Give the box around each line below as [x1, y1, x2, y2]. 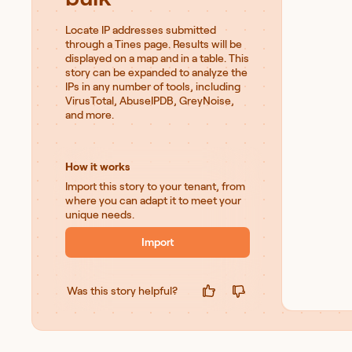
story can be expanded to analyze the [65, 66, 247, 79]
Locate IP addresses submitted [65, 24, 216, 36]
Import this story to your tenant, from [65, 180, 245, 192]
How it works [65, 160, 130, 173]
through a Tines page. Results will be [65, 38, 242, 50]
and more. [65, 108, 114, 121]
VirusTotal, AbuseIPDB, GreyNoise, [65, 94, 234, 107]
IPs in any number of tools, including [65, 80, 240, 93]
